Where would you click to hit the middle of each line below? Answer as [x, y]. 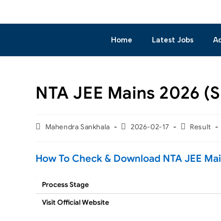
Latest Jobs [172, 40]
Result [201, 127]
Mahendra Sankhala [77, 127]
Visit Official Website [75, 202]
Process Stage [65, 184]
